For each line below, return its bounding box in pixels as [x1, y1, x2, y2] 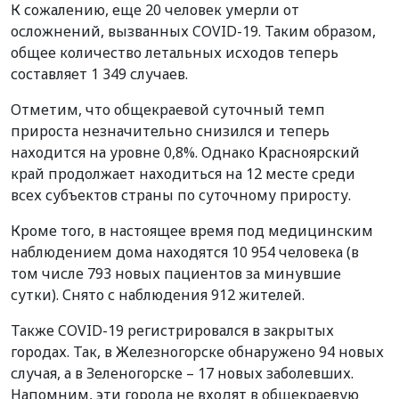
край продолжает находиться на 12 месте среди [11, 163, 355, 183]
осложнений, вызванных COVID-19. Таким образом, [11, 20, 376, 41]
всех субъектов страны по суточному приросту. [11, 184, 351, 205]
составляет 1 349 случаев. [11, 63, 188, 84]
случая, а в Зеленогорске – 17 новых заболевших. [11, 362, 354, 383]
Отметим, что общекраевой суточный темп [11, 99, 325, 119]
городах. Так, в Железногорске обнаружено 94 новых [11, 341, 384, 362]
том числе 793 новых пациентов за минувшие [11, 263, 341, 283]
